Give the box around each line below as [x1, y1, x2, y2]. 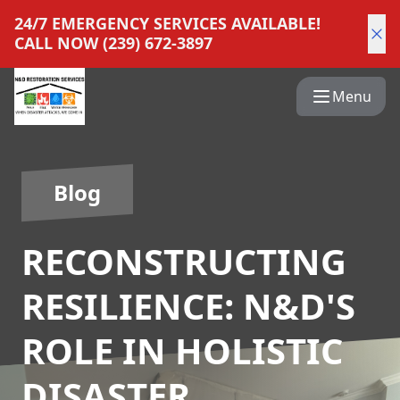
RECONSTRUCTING [21, 237, 346, 286]
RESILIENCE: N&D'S [21, 281, 355, 330]
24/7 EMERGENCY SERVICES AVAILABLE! [14, 12, 321, 34]
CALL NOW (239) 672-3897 [14, 32, 212, 54]
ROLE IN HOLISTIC [21, 326, 343, 375]
